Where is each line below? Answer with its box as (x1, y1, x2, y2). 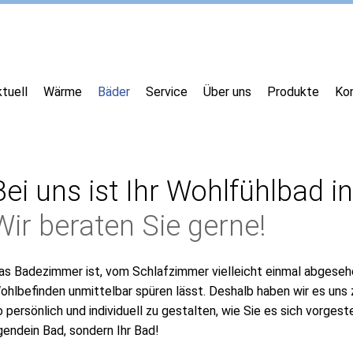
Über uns (203, 84, 252, 99)
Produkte (267, 84, 320, 99)
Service (146, 84, 188, 99)
